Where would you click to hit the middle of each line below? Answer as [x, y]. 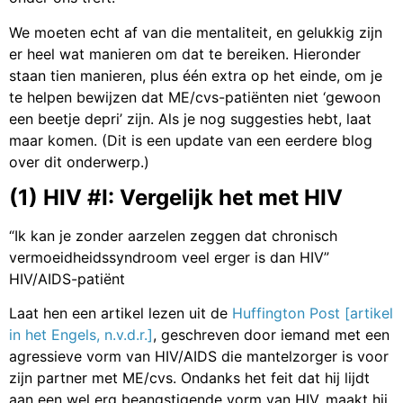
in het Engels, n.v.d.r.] [81, 335]
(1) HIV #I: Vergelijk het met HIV [176, 197]
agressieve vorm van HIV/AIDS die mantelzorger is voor [199, 357]
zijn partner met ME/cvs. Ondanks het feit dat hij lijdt [189, 378]
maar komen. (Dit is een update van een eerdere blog [191, 140]
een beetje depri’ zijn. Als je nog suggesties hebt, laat [190, 118]
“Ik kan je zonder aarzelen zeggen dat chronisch [173, 236]
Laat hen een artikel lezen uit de [121, 313]
